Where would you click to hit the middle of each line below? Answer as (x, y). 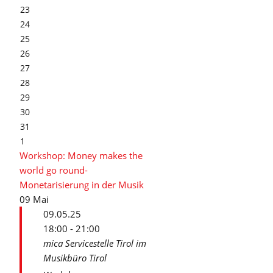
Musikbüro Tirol (75, 258)
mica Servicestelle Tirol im (95, 243)
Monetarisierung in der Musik (82, 185)
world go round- (54, 170)
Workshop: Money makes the (81, 155)
